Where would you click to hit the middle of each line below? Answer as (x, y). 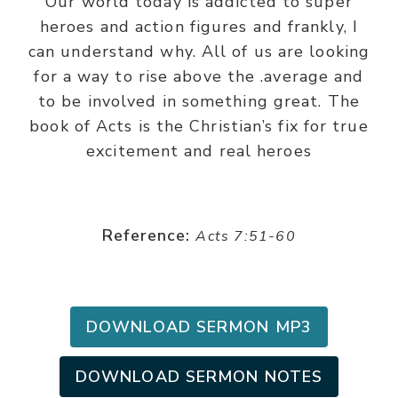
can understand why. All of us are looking (199, 52)
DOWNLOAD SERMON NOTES (199, 377)
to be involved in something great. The (199, 101)
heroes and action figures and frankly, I (199, 27)
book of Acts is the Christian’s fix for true (199, 126)
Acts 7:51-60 (246, 236)
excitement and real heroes (199, 151)
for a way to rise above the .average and (199, 76)
